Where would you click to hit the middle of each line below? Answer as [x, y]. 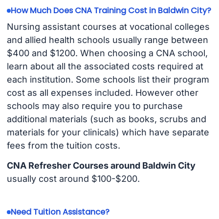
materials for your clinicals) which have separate [108, 132]
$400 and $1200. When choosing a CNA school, [107, 53]
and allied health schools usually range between [107, 40]
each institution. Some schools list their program [108, 80]
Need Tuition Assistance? [60, 212]
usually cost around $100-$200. [73, 179]
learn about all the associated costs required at [105, 66]
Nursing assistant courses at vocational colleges [108, 27]
